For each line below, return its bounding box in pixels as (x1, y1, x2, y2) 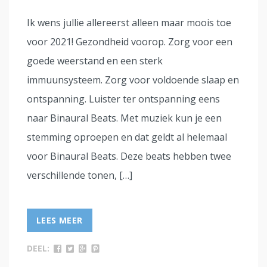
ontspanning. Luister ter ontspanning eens (27, 92, 220, 106)
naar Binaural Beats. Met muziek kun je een (27, 111, 222, 125)
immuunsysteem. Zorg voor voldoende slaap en (27, 73, 239, 87)
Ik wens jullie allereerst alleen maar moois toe (27, 16, 231, 30)
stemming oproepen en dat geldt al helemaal (27, 131, 227, 144)
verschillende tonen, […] (27, 169, 132, 182)
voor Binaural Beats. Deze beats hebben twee (27, 150, 231, 163)
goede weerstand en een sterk (27, 54, 163, 68)
